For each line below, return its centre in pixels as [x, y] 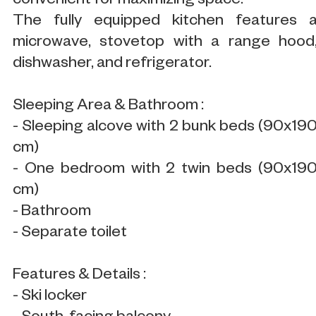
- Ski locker [50, 297]
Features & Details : [79, 276]
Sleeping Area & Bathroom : [108, 107]
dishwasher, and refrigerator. [112, 64]
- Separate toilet [70, 233]
